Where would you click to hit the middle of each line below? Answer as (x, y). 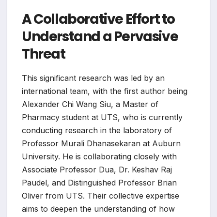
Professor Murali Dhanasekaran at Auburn (101, 143)
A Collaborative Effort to (99, 19)
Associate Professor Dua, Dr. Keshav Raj (97, 169)
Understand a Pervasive (100, 36)
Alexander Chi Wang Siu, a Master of (90, 104)
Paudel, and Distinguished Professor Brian (99, 182)
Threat (44, 54)
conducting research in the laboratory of (97, 130)
